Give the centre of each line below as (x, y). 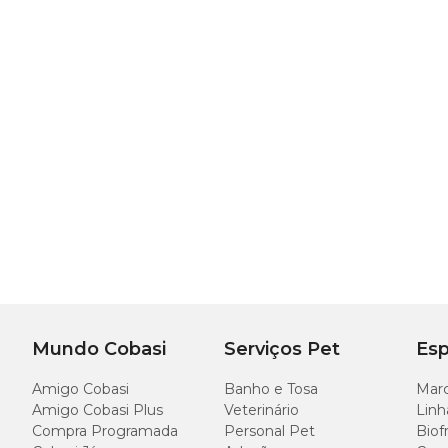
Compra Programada (105, 431)
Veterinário (261, 410)
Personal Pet (269, 431)
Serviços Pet (282, 349)
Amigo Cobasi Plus (97, 410)
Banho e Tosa (271, 389)
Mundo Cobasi (99, 349)
